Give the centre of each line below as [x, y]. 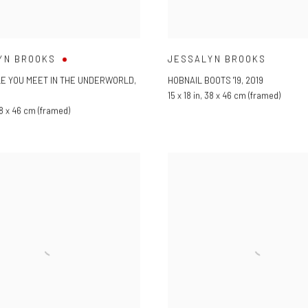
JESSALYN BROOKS [217, 59]
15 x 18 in [184, 95]
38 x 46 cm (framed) [242, 95]
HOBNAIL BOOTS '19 [205, 80]
